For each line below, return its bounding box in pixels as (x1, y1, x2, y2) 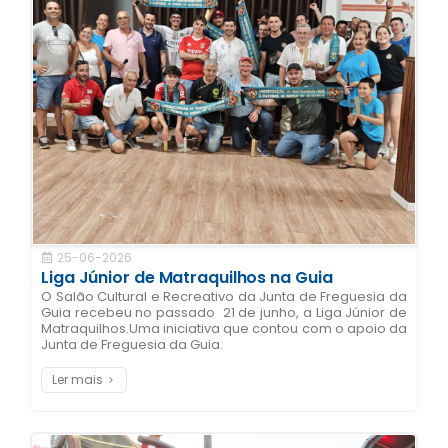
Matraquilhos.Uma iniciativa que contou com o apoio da (41, 319, 407, 339)
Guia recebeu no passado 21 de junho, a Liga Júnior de (41, 303, 407, 323)
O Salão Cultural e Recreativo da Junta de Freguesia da (41, 287, 407, 307)
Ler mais (52, 371, 103, 389)
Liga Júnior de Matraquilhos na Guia (41, 266, 333, 290)
